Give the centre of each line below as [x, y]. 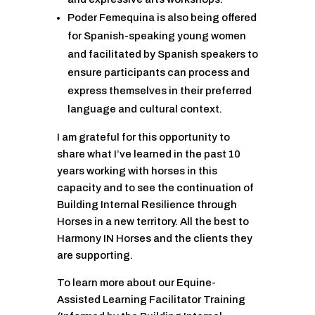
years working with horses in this [137, 171]
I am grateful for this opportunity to [143, 137]
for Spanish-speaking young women [156, 36]
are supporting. [95, 256]
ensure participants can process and [158, 73]
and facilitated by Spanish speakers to [162, 54]
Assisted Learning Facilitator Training [151, 300]
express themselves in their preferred [159, 91]
